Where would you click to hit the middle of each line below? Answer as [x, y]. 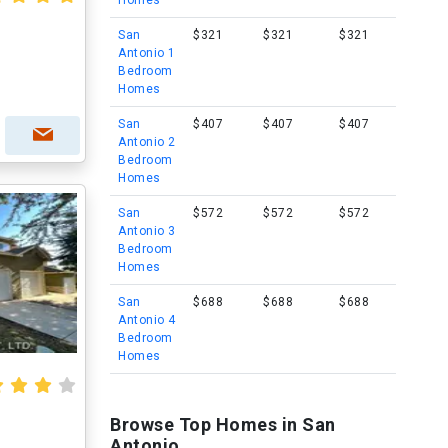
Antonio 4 [147, 320]
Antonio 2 [147, 142]
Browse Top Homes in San [223, 424]
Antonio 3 [147, 231]
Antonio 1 [147, 53]
